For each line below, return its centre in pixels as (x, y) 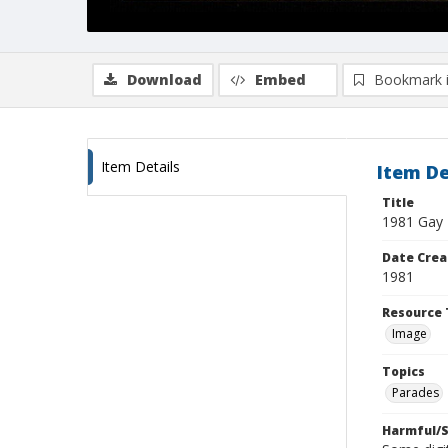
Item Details (140, 166)
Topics (403, 371)
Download (164, 79)
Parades (415, 392)
